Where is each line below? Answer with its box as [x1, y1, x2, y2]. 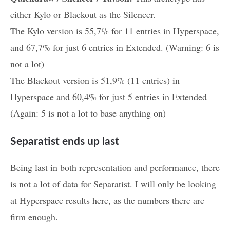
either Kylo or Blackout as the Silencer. [10, 8, 156, 21]
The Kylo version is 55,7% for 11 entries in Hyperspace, [10, 25, 219, 37]
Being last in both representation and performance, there [10, 161, 220, 174]
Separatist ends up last [10, 136, 119, 147]
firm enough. [10, 210, 58, 223]
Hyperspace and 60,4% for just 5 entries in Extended [10, 90, 207, 103]
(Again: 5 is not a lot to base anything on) [10, 107, 166, 120]
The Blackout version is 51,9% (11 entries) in [10, 74, 180, 87]
